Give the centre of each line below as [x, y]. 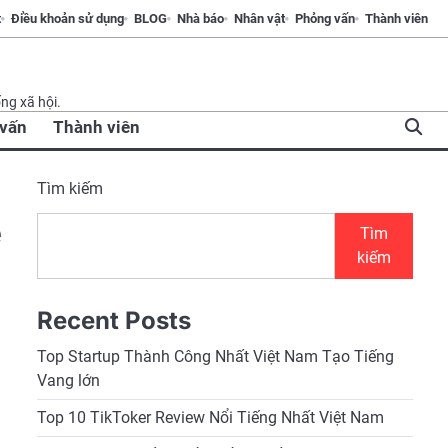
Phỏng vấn [325, 18]
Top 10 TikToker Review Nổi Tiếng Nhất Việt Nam [210, 417]
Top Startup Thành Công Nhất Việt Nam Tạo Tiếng [215, 356]
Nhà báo [200, 18]
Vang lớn [68, 380]
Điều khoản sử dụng [67, 18]
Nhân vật [259, 18]
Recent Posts [113, 320]
